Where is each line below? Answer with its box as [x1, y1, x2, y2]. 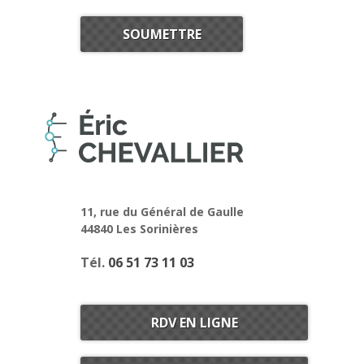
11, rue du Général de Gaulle [80, 204, 244, 219]
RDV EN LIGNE [150, 314, 238, 331]
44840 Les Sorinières [80, 221, 198, 236]
